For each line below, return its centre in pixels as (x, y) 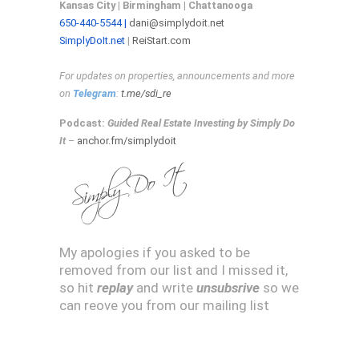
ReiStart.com (161, 40)
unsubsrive (228, 288)
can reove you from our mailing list (164, 305)
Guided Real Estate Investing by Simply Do (201, 123)
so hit (78, 288)
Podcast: (83, 123)
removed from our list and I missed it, (173, 270)
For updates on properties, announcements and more (177, 76)
